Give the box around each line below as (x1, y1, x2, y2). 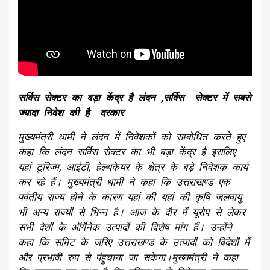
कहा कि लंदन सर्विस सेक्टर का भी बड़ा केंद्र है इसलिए (18, 145, 236, 158)
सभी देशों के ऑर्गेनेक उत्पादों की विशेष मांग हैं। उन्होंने (18, 221, 232, 233)
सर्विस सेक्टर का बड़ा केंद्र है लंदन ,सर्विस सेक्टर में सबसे (18, 91, 251, 104)
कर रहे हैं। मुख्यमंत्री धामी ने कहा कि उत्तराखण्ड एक (18, 175, 230, 188)
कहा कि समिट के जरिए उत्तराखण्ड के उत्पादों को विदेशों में (18, 236, 250, 248)
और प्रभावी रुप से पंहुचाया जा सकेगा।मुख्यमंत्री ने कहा (18, 251, 238, 263)
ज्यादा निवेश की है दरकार (18, 106, 124, 119)
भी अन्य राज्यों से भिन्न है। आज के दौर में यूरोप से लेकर (18, 206, 245, 218)
